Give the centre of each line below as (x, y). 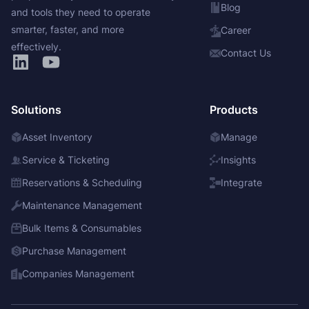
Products (234, 110)
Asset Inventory (57, 137)
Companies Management (78, 273)
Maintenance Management (82, 205)
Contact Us (246, 53)
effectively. (36, 47)
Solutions (36, 110)
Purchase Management (74, 251)
